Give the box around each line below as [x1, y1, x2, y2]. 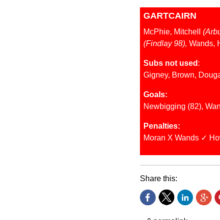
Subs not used [143, 58, 198, 67]
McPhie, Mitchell [143, 27, 203, 36]
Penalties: [143, 121, 180, 130]
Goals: [143, 90, 167, 99]
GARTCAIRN [143, 10, 196, 21]
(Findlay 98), [143, 39, 187, 48]
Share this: [139, 174, 177, 183]
